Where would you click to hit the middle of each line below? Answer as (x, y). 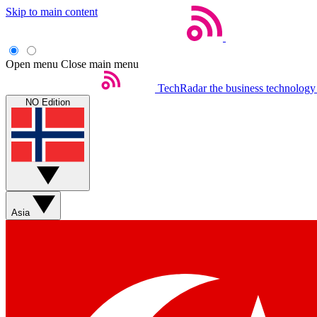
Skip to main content (52, 12)
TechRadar (182, 88)
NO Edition (48, 102)
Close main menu (100, 64)
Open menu (32, 64)
